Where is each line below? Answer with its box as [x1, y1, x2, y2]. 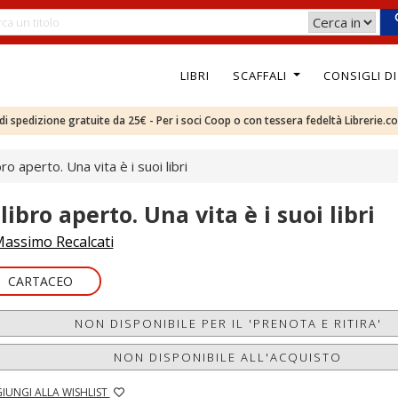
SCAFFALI [232, 67, 291, 84]
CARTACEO [7, 273, 73, 290]
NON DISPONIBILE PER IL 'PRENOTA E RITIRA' [74, 315, 382, 331]
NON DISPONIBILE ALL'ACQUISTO [114, 349, 343, 365]
